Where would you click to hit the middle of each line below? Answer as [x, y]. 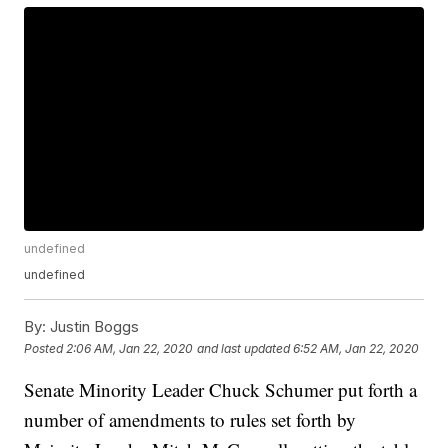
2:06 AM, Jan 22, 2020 [130, 348]
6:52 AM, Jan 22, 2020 [356, 348]
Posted [45, 348]
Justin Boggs [93, 327]
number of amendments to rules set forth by [190, 420]
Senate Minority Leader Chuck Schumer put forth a [221, 390]
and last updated [244, 348]
